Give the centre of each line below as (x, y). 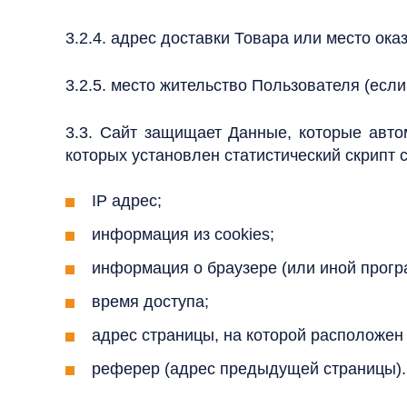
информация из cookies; (183, 234)
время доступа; (150, 302)
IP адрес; (127, 201)
